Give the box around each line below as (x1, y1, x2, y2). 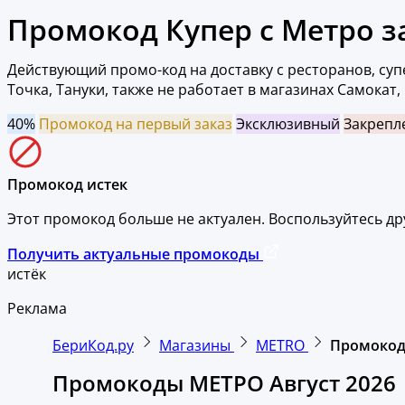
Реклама (7, 297, 67, 318)
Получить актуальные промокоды (7, 243, 259, 264)
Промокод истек (7, 174, 127, 194)
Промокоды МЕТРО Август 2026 (52, 367, 396, 398)
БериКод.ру (52, 334, 134, 355)
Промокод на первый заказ (39, 113, 232, 134)
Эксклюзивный (236, 113, 340, 134)
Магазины (159, 334, 234, 355)
